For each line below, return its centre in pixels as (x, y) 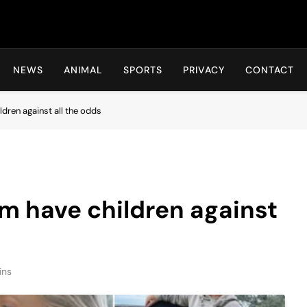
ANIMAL (83, 70)
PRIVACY (204, 70)
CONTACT (270, 70)
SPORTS (143, 70)
